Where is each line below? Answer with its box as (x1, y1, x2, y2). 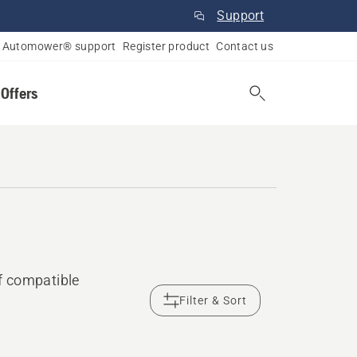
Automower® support (2, 40, 116, 53)
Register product (122, 40, 210, 53)
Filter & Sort (179, 294, 248, 307)
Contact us (216, 40, 274, 53)
